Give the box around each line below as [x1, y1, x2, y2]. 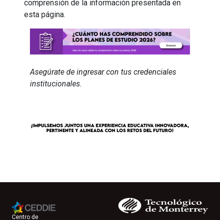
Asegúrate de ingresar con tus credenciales [30, 67, 177, 77]
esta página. [24, 10, 66, 20]
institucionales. [30, 79, 84, 89]
